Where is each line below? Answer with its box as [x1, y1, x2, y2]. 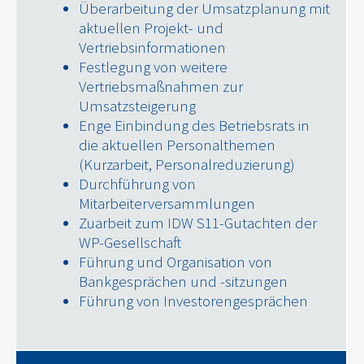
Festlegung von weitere [79, 56, 227, 76]
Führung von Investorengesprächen [79, 290, 308, 310]
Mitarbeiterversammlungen [79, 193, 255, 213]
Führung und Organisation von [79, 251, 272, 271]
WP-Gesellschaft [79, 232, 181, 252]
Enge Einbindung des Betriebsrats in [79, 115, 310, 135]
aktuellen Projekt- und [79, 17, 223, 37]
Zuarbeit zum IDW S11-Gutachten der [79, 212, 317, 232]
